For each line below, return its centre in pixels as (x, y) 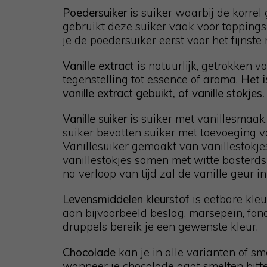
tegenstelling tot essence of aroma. (150, 79)
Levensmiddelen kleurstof (128, 199)
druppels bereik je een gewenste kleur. (160, 226)
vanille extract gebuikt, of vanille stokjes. (164, 93)
